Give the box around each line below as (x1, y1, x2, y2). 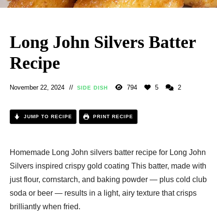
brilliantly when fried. (10, 202, 80, 211)
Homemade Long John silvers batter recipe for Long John (10, 148, 206, 157)
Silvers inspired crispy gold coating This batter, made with (10, 162, 206, 170)
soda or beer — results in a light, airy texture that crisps (10, 189, 197, 198)
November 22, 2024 (10, 84, 64, 92)
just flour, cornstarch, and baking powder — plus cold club (10, 175, 207, 184)
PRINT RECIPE (91, 114, 133, 120)
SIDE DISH (77, 85, 108, 91)
